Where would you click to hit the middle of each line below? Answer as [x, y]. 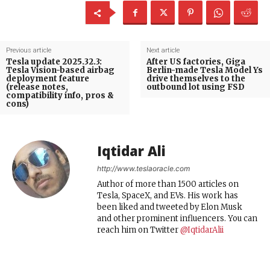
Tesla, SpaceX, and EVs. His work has [168, 195]
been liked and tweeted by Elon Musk [170, 207]
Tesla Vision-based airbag [60, 70]
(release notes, [37, 87]
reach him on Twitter [139, 230]
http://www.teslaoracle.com [143, 168]
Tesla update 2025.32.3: [54, 61]
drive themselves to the [196, 78]
